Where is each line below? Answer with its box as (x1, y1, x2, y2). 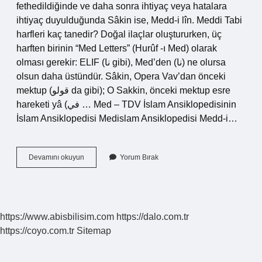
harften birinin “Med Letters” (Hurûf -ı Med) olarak (16, 43, 217, 53)
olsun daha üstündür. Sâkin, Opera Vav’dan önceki (16, 71, 226, 81)
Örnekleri (84, 195, 113, 203)
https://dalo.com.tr (116, 212, 189, 222)
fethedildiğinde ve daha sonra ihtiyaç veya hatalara (16, 1, 227, 11)
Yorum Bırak (120, 153, 158, 161)
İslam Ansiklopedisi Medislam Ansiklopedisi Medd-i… (16, 113, 237, 123)
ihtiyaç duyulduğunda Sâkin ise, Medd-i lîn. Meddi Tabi (16, 15, 242, 25)
